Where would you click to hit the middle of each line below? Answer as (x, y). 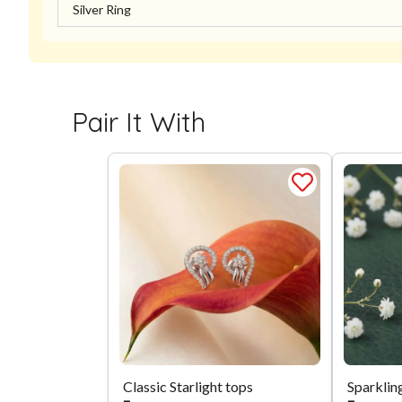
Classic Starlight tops (188, 387)
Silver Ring (102, 10)
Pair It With (139, 122)
